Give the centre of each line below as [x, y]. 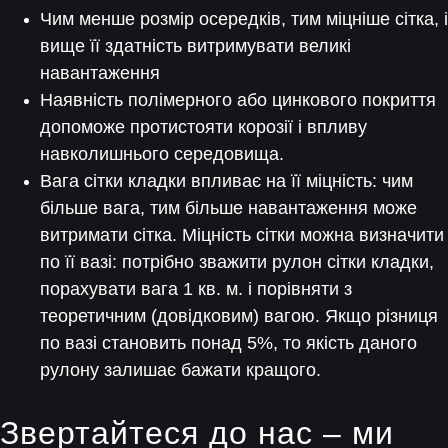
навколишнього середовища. [162, 154]
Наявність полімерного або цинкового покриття [238, 100]
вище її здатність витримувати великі [195, 46]
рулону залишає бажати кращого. [180, 370]
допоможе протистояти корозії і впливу [203, 127]
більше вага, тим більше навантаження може [228, 208]
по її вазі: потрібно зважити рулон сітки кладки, [237, 262]
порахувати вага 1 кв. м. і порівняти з [196, 289]
